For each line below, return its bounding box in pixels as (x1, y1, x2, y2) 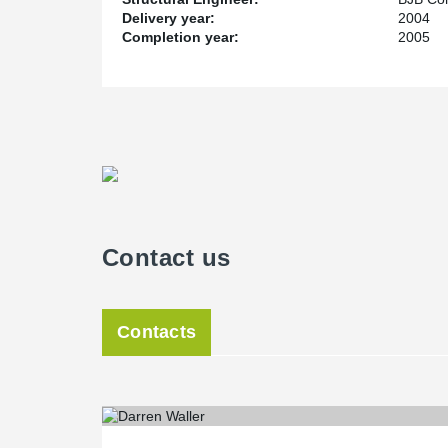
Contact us (102, 244, 231, 271)
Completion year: (122, 29, 239, 45)
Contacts (117, 322, 197, 342)
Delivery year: (122, 10, 215, 26)
